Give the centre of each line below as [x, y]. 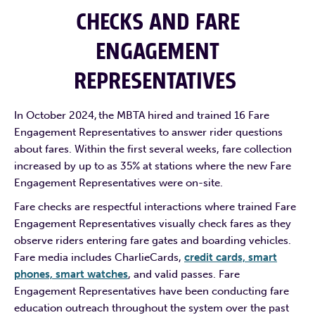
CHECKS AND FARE [157, 22]
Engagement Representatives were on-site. [121, 182]
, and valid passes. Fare [184, 274]
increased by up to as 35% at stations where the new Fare [153, 166]
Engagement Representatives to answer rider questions [148, 132]
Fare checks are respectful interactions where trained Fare [155, 206]
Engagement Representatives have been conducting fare [152, 291]
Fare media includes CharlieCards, [99, 257]
